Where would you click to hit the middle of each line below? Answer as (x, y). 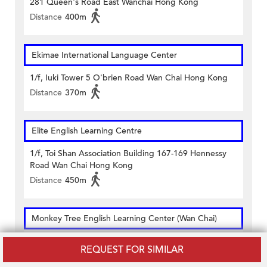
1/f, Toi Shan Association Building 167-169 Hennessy (128, 154)
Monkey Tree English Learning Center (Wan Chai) (124, 219)
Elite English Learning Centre (87, 131)
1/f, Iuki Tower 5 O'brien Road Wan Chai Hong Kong (129, 78)
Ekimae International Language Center (104, 55)
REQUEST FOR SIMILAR (132, 250)
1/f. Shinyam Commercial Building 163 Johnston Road (131, 241)
